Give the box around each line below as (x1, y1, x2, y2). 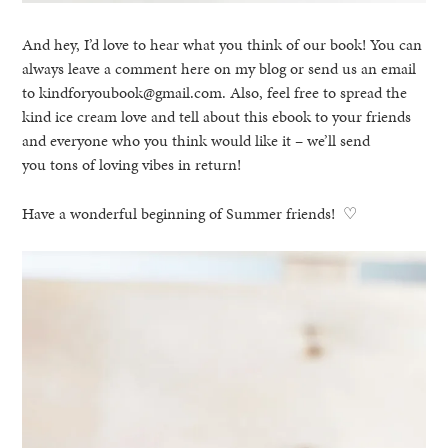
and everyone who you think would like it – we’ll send (22, 129, 371, 153)
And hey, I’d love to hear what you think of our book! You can (22, 33, 423, 57)
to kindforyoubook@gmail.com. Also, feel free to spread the (22, 81, 408, 105)
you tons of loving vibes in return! (22, 153, 242, 177)
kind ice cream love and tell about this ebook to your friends (22, 105, 412, 129)
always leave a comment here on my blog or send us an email (22, 57, 417, 81)
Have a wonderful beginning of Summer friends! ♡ (22, 202, 358, 226)
